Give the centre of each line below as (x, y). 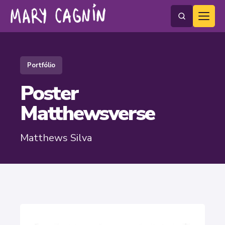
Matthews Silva (56, 138)
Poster (49, 93)
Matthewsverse (88, 113)
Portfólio (41, 65)
